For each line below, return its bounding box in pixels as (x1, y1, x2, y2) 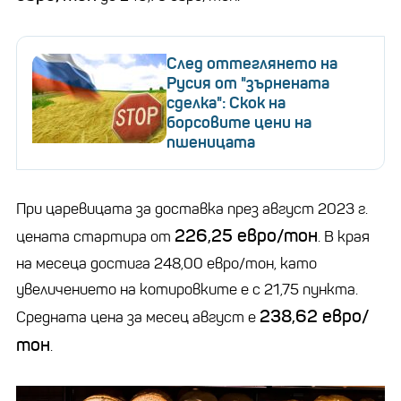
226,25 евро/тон (175, 224, 318, 247)
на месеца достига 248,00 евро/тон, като (16, 253, 317, 273)
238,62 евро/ (260, 304, 369, 328)
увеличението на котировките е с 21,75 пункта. (16, 279, 358, 299)
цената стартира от (16, 226, 175, 246)
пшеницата (166, 132, 255, 152)
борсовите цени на (166, 112, 311, 132)
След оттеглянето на (166, 53, 337, 73)
